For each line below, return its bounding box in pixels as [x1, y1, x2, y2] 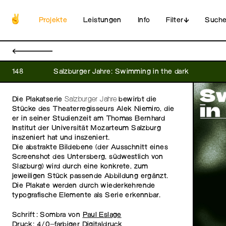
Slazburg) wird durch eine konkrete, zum [12, 163, 148, 171]
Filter [166, 16, 184, 24]
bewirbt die [117, 96, 157, 103]
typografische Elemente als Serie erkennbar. [12, 192, 161, 199]
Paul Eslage [82, 211, 122, 219]
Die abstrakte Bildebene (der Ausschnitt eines [12, 144, 168, 151]
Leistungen [83, 16, 122, 24]
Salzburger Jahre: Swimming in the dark [53, 68, 189, 76]
